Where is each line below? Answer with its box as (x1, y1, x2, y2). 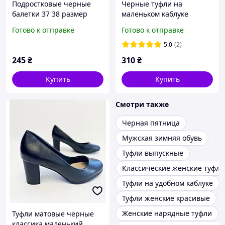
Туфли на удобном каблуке (122, 178, 213, 188)
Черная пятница (122, 118, 180, 128)
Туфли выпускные (122, 148, 183, 158)
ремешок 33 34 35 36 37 (122, 19, 203, 29)
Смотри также (116, 99, 169, 109)
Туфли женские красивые (122, 193, 210, 203)
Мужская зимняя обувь (122, 133, 202, 143)
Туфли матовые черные (12, 209, 94, 219)
